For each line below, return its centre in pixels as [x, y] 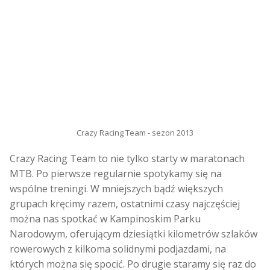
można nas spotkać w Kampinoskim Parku [105, 219]
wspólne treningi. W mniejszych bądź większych [116, 189]
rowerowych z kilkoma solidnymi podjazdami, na [118, 249]
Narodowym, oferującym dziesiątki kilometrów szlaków [133, 234]
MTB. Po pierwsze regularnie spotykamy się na [116, 174]
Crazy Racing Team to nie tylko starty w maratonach [127, 159]
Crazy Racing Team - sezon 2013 [135, 133]
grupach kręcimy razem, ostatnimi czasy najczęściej [125, 204]
